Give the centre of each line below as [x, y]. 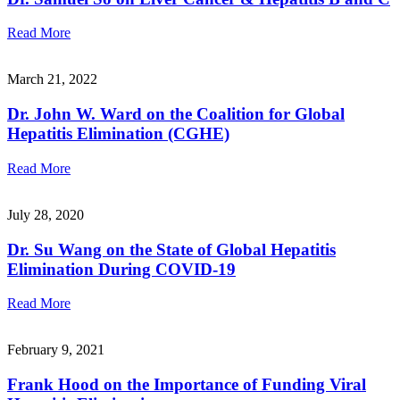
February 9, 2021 [56, 350]
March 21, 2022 [52, 79]
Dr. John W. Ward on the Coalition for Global [176, 114]
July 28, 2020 [46, 214]
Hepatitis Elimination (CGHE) [118, 134]
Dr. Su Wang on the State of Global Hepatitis [171, 249]
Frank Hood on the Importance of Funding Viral [187, 384]
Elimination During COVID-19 [121, 269]
